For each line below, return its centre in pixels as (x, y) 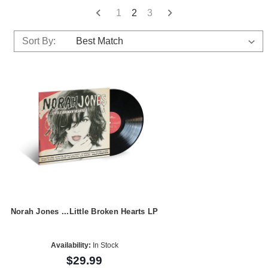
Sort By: (39, 41)
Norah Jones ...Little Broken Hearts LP (84, 212)
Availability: (71, 245)
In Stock (104, 245)
